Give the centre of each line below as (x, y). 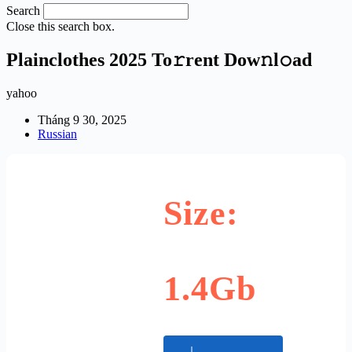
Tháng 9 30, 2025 (82, 119)
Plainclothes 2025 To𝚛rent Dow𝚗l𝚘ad (159, 59)
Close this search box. (60, 26)
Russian (57, 134)
